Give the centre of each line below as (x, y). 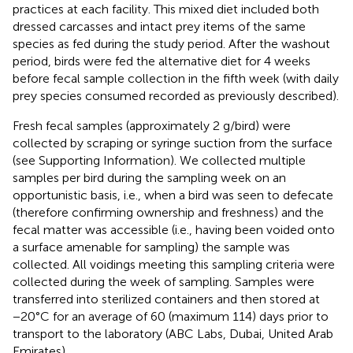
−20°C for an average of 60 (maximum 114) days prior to (171, 316)
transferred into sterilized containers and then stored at (166, 299)
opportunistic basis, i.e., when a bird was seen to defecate (173, 195)
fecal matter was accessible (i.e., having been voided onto (174, 229)
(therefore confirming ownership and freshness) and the (168, 212)
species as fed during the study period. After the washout (171, 43)
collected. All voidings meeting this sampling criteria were (174, 264)
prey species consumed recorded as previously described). (176, 95)
